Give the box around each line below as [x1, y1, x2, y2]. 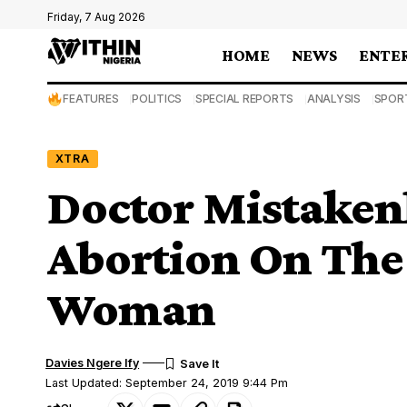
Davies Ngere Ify [45, 355, 140, 370]
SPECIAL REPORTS [194, 92, 294, 105]
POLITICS [132, 92, 183, 105]
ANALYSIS [306, 92, 361, 105]
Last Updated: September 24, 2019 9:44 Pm [45, 375, 289, 390]
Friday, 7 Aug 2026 [47, 10, 145, 24]
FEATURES [63, 92, 119, 105]
